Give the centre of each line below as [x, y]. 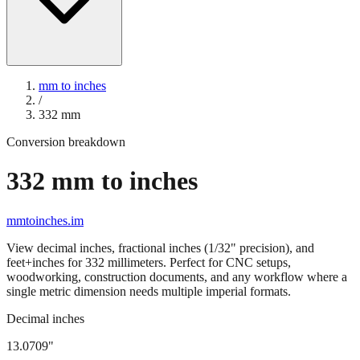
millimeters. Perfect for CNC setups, [198, 234]
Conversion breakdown [66, 114]
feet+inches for [46, 234]
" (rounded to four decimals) [175, 345]
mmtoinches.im [45, 192]
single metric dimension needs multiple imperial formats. [149, 263]
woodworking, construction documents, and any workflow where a [177, 248]
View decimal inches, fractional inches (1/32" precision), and [160, 219]
